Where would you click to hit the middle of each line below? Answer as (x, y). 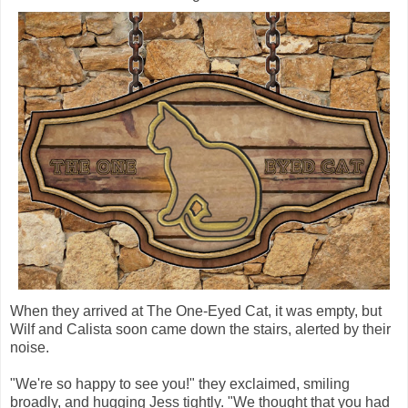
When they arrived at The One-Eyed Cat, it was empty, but (196, 311)
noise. (30, 347)
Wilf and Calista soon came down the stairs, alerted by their (200, 329)
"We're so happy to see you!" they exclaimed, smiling (180, 383)
